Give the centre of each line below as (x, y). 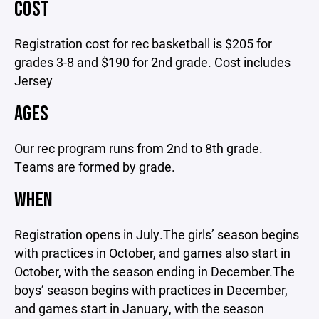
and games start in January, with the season (139, 308)
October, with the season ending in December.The (155, 271)
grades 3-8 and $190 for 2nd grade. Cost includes (152, 62)
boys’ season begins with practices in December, (151, 290)
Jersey (33, 80)
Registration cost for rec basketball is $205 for (143, 43)
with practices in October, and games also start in (152, 253)
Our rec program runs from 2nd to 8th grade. (138, 148)
